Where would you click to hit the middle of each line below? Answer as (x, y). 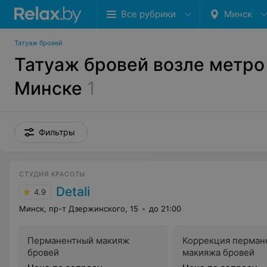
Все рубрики (148, 14)
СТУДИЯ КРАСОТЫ (52, 174)
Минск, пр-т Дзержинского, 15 (79, 209)
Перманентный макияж (78, 240)
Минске (48, 88)
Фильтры (57, 132)
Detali (73, 192)
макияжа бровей (218, 252)
